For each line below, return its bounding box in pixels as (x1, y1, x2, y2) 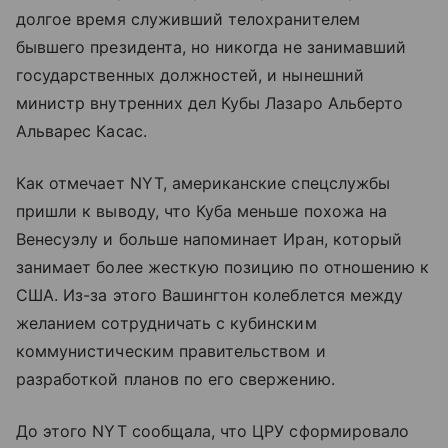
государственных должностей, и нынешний (16, 64, 364, 85)
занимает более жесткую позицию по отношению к (16, 256, 430, 277)
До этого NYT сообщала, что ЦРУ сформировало (16, 420, 410, 441)
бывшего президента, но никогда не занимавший (16, 36, 407, 57)
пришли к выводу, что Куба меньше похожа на (16, 200, 388, 221)
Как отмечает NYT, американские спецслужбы (16, 172, 390, 193)
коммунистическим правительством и (16, 340, 326, 361)
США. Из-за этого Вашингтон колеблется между (16, 284, 404, 305)
